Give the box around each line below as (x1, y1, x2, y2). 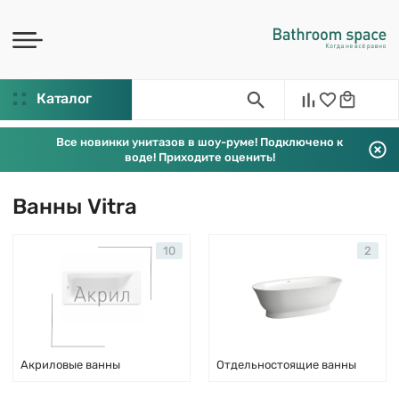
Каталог (37, 90, 92, 107)
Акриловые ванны (20, 358, 120, 371)
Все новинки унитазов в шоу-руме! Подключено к (56, 135, 343, 149)
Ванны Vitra (12, 194, 137, 219)
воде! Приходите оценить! (124, 151, 275, 164)
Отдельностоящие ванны (216, 358, 356, 371)
